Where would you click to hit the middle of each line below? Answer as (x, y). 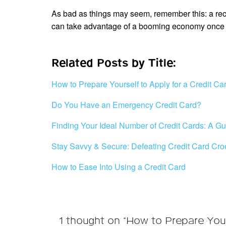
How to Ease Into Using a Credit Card (119, 166)
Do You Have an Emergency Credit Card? (126, 104)
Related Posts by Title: (114, 63)
